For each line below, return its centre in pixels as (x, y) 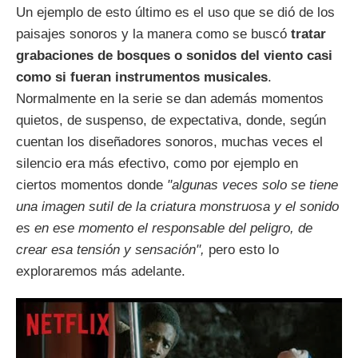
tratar (308, 34)
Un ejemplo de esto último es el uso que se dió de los (175, 13)
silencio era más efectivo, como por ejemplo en (157, 164)
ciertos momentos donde (91, 185)
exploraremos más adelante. (101, 272)
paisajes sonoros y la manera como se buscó (153, 34)
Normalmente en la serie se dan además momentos (170, 99)
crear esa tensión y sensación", (110, 250)
